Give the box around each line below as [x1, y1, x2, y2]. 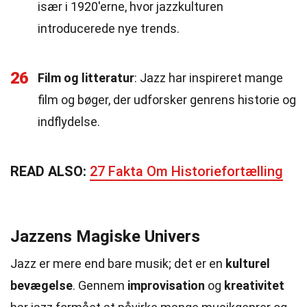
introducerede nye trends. [38, 21, 180, 36]
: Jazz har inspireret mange [134, 71, 283, 85]
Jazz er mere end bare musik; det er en [10, 256, 225, 271]
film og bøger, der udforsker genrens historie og [38, 93, 296, 107]
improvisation [127, 278, 205, 293]
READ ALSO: [10, 163, 90, 180]
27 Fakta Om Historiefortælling [90, 163, 283, 180]
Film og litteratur [38, 71, 134, 85]
